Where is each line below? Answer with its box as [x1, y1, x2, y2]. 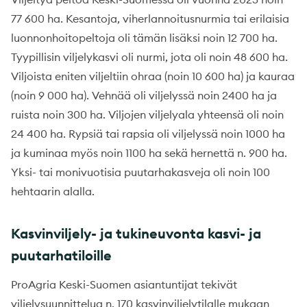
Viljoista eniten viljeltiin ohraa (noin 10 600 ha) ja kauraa [11, 69, 295, 83]
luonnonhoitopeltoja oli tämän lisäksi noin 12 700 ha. [11, 30, 278, 45]
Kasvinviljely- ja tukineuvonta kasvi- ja [11, 224, 261, 242]
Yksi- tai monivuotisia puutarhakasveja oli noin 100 [11, 164, 270, 179]
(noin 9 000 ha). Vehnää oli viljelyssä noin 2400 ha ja [11, 88, 277, 102]
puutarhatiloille [11, 246, 112, 264]
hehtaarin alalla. [11, 184, 95, 198]
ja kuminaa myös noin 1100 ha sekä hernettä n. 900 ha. [11, 145, 287, 160]
